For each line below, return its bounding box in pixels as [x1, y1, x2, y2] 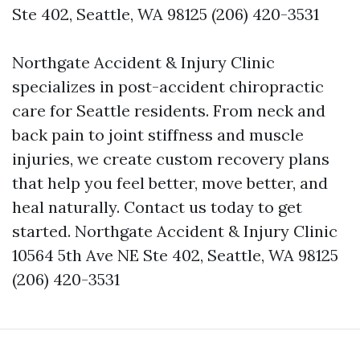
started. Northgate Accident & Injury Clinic [12, 221, 337, 242]
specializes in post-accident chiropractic [12, 76, 324, 97]
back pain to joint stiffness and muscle [12, 125, 304, 145]
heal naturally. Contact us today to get [12, 197, 302, 218]
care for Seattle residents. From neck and [12, 100, 325, 121]
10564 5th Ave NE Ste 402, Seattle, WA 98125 [12, 245, 338, 266]
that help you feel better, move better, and [12, 173, 328, 194]
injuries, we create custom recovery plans [12, 149, 329, 170]
